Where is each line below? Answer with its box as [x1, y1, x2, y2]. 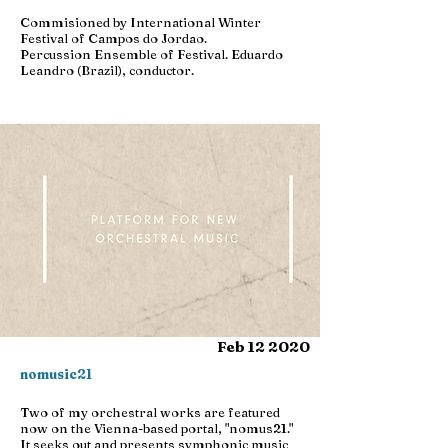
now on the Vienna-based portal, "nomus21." [20, 420, 293, 436]
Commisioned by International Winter [20, 14, 261, 30]
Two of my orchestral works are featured [20, 404, 280, 420]
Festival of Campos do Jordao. [20, 30, 207, 46]
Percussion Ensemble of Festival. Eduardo [20, 46, 283, 62]
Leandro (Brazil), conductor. [20, 62, 194, 78]
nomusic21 [20, 366, 92, 382]
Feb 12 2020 [217, 337, 310, 356]
